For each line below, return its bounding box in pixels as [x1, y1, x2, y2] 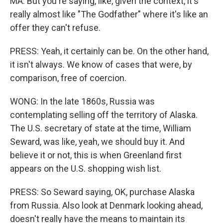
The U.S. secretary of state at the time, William [10, 123, 191, 133]
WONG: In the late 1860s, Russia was [10, 96, 155, 107]
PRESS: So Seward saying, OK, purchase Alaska [10, 187, 195, 197]
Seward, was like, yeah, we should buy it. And [10, 136, 185, 147]
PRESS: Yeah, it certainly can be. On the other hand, [10, 46, 209, 56]
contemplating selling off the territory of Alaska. [10, 110, 198, 120]
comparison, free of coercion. [10, 73, 126, 83]
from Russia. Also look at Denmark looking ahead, [10, 200, 203, 211]
